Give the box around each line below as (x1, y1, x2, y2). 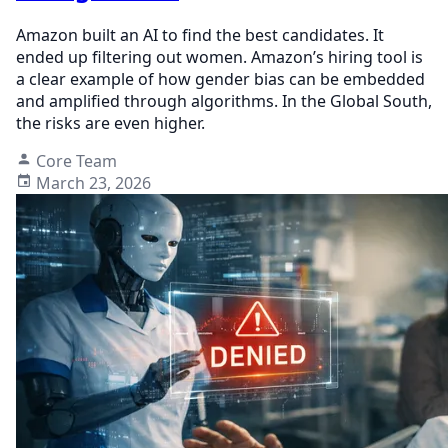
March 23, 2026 (36, 171, 151, 194)
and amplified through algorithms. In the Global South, (16, 89, 432, 112)
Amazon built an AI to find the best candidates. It (16, 23, 384, 46)
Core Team (36, 149, 117, 172)
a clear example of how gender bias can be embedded (16, 67, 425, 90)
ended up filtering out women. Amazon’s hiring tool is (16, 45, 423, 68)
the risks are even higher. (16, 111, 205, 134)
